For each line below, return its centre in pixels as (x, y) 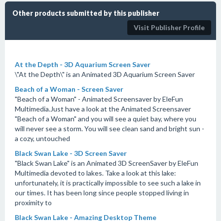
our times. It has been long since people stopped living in (102, 193)
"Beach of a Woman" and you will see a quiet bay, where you (106, 119)
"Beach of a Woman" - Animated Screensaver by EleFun (99, 99)
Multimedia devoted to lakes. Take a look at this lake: (95, 173)
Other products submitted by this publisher (86, 13)
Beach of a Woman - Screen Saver (69, 89)
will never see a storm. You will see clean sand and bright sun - (110, 129)
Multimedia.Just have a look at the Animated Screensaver (103, 109)
